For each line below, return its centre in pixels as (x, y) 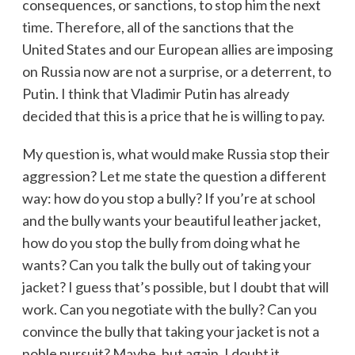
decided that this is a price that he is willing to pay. (173, 115)
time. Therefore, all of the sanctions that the (158, 27)
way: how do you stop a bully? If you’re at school (168, 198)
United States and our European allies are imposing (177, 49)
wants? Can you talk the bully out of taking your (166, 264)
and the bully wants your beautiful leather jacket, (171, 220)
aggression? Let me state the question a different (174, 176)
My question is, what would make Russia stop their (176, 153)
